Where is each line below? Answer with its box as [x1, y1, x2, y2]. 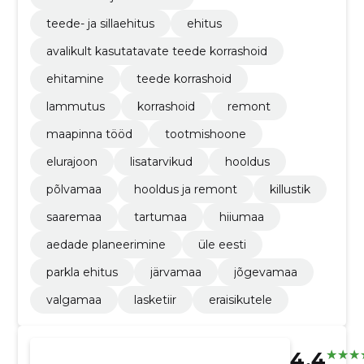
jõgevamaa [233, 265, 297, 280]
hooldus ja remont [133, 182, 237, 197]
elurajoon [45, 154, 97, 170]
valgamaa [45, 292, 102, 308]
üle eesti [197, 237, 246, 253]
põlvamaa [45, 182, 102, 197]
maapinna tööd [45, 127, 132, 142]
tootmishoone [164, 127, 246, 142]
